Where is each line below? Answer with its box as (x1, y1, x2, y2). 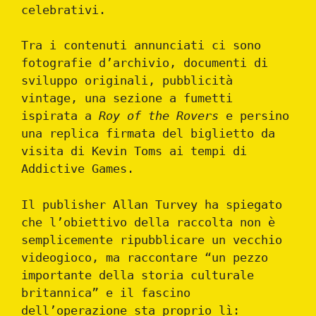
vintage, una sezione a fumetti (21, 91, 233, 106)
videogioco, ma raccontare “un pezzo (21, 250, 268, 265)
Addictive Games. (21, 162, 134, 176)
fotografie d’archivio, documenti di (21, 56, 268, 71)
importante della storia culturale (21, 267, 254, 282)
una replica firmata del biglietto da (21, 126, 275, 141)
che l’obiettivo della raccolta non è (21, 214, 275, 229)
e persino (219, 109, 289, 123)
